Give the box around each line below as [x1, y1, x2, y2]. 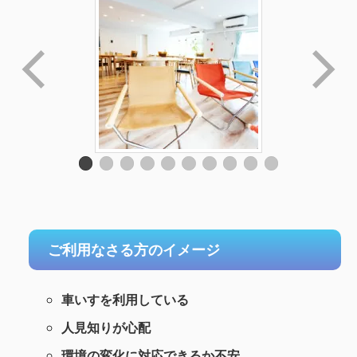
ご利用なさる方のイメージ [48, 240, 220, 260]
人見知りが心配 [61, 319, 151, 337]
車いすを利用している [61, 291, 189, 309]
